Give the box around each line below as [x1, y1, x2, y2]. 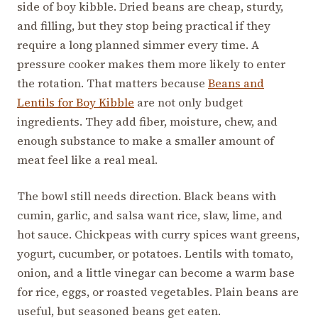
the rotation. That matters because [17, 75, 208, 91]
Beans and [208, 75, 264, 91]
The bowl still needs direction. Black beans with [17, 187, 276, 204]
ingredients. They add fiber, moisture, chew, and [17, 113, 278, 129]
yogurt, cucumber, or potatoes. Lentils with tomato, [17, 245, 293, 261]
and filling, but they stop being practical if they [17, 17, 270, 33]
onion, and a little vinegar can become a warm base [17, 264, 295, 280]
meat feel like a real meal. [17, 151, 158, 168]
